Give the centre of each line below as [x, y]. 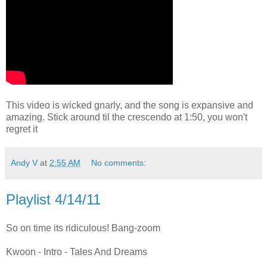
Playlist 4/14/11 [53, 200]
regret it [22, 129]
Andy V [24, 163]
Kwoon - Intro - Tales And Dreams [77, 252]
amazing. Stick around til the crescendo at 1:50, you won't [127, 117]
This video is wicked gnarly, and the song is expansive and [130, 105]
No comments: [119, 163]
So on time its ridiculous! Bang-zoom [83, 228]
